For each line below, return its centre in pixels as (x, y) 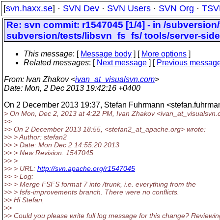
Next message (122, 63)
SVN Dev (81, 8)
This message (48, 54)
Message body (106, 54)
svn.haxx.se (29, 8)
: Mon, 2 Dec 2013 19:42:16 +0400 (81, 88)
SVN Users (129, 8)
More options (164, 54)
